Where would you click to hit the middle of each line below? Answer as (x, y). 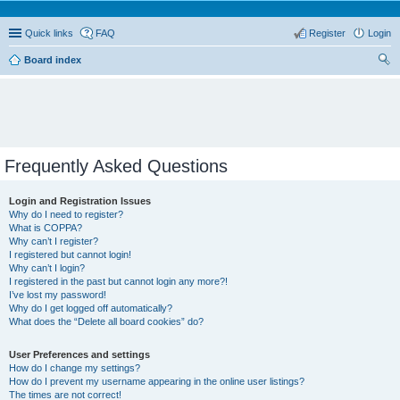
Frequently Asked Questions (116, 166)
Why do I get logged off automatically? (91, 308)
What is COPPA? (46, 228)
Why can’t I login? (47, 268)
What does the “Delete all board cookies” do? (106, 321)
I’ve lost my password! (58, 295)
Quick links (49, 33)
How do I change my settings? (75, 368)
